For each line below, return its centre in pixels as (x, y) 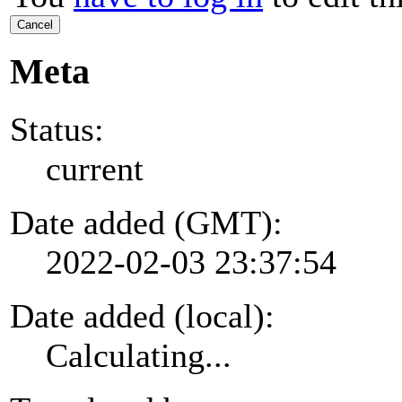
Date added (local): (142, 315)
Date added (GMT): (146, 222)
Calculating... (139, 355)
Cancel (35, 25)
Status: (57, 129)
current (95, 168)
